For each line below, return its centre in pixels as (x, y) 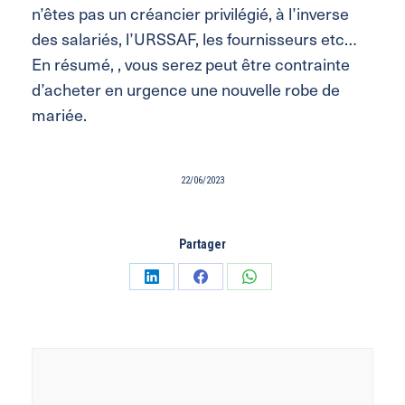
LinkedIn (174, 343)
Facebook (227, 343)
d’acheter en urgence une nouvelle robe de (186, 89)
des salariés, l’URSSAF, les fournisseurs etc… (194, 38)
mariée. (59, 114)
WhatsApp (277, 343)
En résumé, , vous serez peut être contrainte (191, 63)
